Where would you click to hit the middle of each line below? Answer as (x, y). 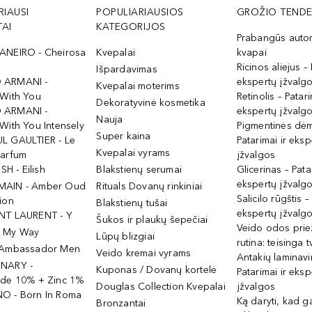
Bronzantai (121, 303)
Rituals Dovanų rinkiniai (149, 186)
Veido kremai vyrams (144, 253)
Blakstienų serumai (139, 170)
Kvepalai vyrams (133, 153)
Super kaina (124, 136)
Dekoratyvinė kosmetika (151, 103)
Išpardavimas (127, 69)
